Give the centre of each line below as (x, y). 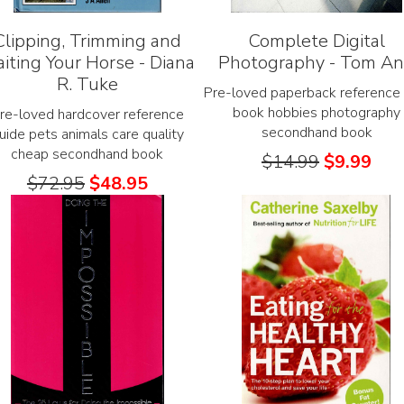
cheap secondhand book (87, 154)
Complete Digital (317, 41)
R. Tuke (87, 84)
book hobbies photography (317, 112)
